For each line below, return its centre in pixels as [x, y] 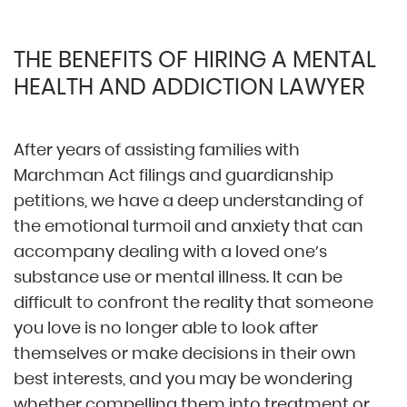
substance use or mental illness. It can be [178, 277]
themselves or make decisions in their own [185, 353]
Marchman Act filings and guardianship [174, 175]
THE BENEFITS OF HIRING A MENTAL [195, 60]
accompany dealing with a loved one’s [170, 252]
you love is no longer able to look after [166, 328]
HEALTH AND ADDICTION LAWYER [189, 87]
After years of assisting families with [157, 150]
